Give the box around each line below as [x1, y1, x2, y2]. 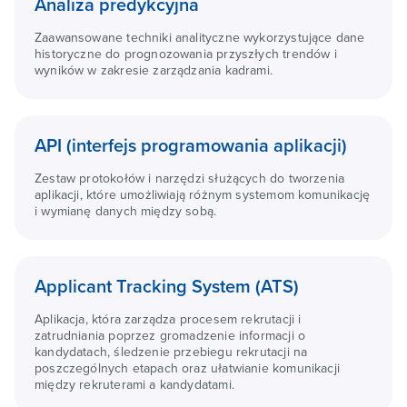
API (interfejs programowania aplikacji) [35, 135, 347, 157]
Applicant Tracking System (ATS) [35, 276, 299, 298]
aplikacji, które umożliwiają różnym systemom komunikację [35, 187, 371, 203]
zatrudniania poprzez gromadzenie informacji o [35, 328, 306, 343]
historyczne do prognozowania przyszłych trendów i [35, 46, 337, 62]
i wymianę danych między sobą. [35, 203, 217, 219]
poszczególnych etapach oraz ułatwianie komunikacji [35, 361, 340, 376]
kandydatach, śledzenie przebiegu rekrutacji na [35, 344, 308, 360]
